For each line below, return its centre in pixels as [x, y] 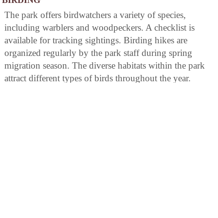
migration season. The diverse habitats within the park [105, 65]
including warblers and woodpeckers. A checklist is [100, 27]
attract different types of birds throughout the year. [98, 78]
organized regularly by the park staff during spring [98, 53]
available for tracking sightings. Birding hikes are [96, 40]
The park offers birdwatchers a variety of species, [95, 15]
